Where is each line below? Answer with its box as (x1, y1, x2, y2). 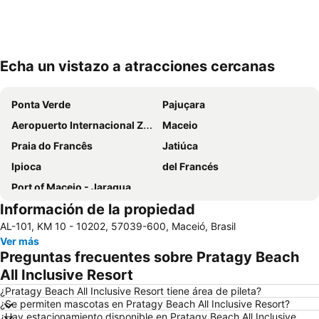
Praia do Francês (11, 140, 93, 152)
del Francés (162, 160, 219, 173)
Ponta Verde (11, 98, 70, 111)
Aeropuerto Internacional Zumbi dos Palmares (11, 119, 143, 132)
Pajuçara (162, 98, 205, 111)
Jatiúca (162, 140, 198, 152)
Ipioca (11, 160, 41, 173)
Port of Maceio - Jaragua (11, 181, 131, 194)
